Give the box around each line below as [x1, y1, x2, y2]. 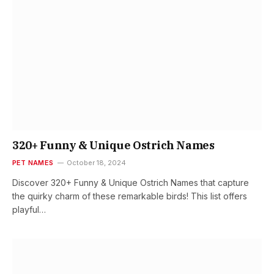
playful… [12, 204, 46, 215]
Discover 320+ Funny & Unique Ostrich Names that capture [12, 177, 249, 188]
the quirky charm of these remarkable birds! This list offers [12, 191, 247, 202]
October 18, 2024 [66, 158, 126, 168]
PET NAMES [12, 158, 53, 168]
